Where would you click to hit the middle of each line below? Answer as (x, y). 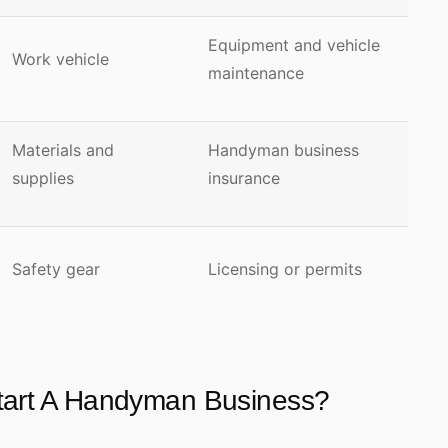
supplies (43, 178)
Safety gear (58, 269)
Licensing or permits (285, 269)
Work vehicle (60, 59)
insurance (246, 178)
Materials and (63, 150)
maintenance (258, 73)
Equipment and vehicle (294, 45)
